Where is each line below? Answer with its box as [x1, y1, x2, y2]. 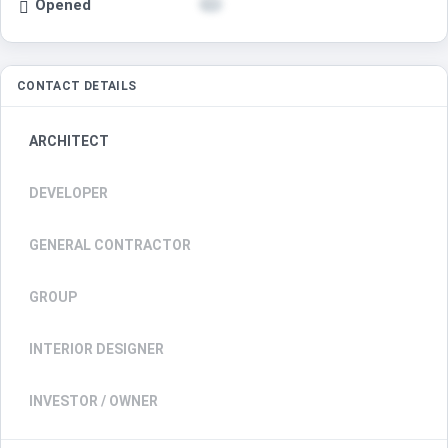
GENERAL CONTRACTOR [29, 237, 191, 254]
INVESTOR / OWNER [29, 393, 158, 410]
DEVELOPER [29, 185, 108, 202]
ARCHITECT [29, 133, 109, 150]
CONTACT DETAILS [17, 79, 137, 94]
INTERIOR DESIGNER [29, 341, 164, 358]
